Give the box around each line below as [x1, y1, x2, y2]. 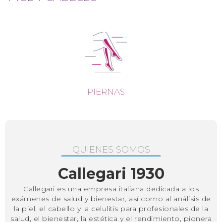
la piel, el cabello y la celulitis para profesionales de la [13, 204, 209, 213]
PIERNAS [87, 86, 125, 97]
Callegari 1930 [57, 164, 165, 183]
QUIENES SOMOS [72, 144, 150, 155]
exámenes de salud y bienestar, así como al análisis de [11, 194, 211, 203]
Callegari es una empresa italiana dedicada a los [23, 184, 199, 193]
